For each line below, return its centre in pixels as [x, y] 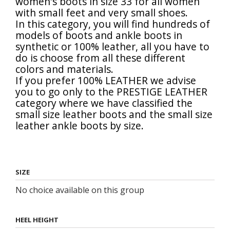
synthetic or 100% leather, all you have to [112, 46]
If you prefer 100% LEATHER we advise [106, 80]
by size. [126, 125]
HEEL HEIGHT [37, 219]
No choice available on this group [80, 190]
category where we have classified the [104, 103]
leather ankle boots [61, 125]
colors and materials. [64, 69]
